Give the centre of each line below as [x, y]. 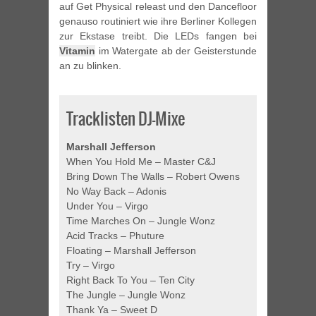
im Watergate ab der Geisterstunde [176, 51]
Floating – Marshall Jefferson [131, 251]
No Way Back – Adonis [116, 192]
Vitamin [77, 51]
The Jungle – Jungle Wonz [126, 295]
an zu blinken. [90, 66]
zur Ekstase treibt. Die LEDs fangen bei [158, 36]
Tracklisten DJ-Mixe [126, 119]
